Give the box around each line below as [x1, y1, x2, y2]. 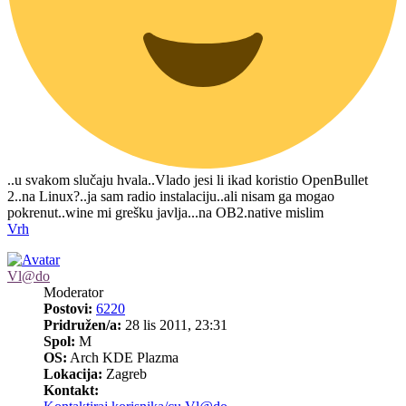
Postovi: [43, 300, 92, 316]
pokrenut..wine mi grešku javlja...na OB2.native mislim [7, 204, 324, 220]
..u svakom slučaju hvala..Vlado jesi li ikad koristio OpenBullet [7, 171, 368, 188]
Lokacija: [43, 365, 102, 382]
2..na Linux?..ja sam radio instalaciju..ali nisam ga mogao [7, 188, 334, 204]
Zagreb [102, 365, 147, 382]
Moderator [43, 284, 103, 300]
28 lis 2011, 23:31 [121, 316, 227, 333]
